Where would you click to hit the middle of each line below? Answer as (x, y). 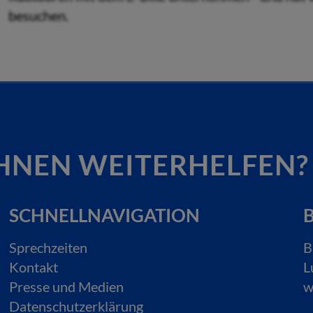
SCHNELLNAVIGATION (105, 215)
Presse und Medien (67, 286)
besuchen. (38, 15)
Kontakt (34, 267)
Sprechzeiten (49, 247)
